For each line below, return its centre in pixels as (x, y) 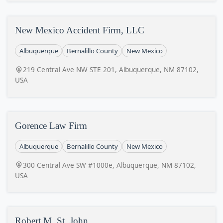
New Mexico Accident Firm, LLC (80, 30)
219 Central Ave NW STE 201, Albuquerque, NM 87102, (111, 70)
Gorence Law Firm (51, 125)
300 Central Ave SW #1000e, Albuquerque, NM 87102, (110, 165)
